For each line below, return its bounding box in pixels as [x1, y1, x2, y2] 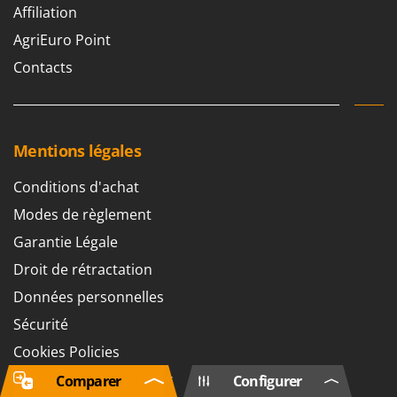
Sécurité [13, 315, 68, 335]
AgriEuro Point [13, 30, 111, 51]
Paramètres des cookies [13, 370, 174, 390]
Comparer [56, 371, 121, 391]
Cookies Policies [13, 342, 120, 362]
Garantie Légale [13, 232, 118, 253]
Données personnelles [13, 287, 164, 307]
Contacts [13, 58, 73, 78]
